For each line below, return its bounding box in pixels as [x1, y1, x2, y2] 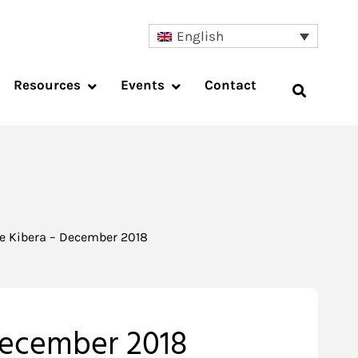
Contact [205, 77, 257, 93]
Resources [14, 77, 81, 93]
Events [121, 77, 165, 93]
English [177, 28, 225, 45]
